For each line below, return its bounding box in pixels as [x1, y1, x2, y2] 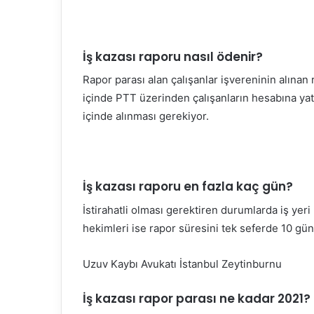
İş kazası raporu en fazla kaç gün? [83, 178, 293, 196]
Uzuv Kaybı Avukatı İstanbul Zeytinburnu [83, 257, 282, 271]
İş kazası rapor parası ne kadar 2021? [83, 289, 310, 307]
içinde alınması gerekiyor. [83, 109, 209, 123]
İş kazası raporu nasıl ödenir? [83, 48, 263, 65]
